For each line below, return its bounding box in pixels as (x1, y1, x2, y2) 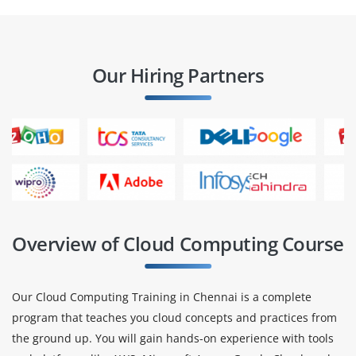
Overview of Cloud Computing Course (12, 230, 344, 257)
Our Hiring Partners (91, 61, 265, 88)
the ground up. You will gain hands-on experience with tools (12, 330, 334, 346)
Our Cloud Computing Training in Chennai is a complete (12, 288, 311, 304)
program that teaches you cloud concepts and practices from (12, 309, 337, 325)
